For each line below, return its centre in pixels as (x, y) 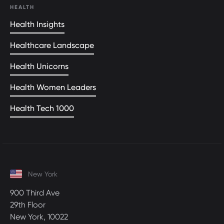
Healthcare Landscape (52, 45)
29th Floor (28, 204)
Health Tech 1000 (42, 108)
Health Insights (37, 24)
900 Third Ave (35, 192)
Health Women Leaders (53, 87)
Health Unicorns (39, 66)
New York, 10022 (39, 216)
